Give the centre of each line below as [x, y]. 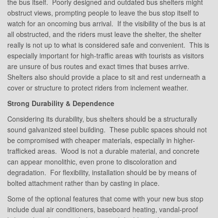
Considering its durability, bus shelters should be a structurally [102, 119]
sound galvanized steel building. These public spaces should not [107, 130]
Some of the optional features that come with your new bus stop [105, 199]
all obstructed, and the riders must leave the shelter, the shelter [104, 34]
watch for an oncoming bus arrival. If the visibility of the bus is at [106, 24]
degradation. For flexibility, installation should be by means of [102, 173]
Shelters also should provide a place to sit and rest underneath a [107, 77]
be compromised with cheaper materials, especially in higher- [101, 140]
